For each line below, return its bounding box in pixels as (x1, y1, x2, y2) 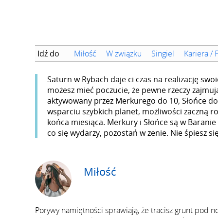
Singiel (151, 48, 174, 59)
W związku (106, 48, 142, 59)
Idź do (37, 48, 59, 59)
